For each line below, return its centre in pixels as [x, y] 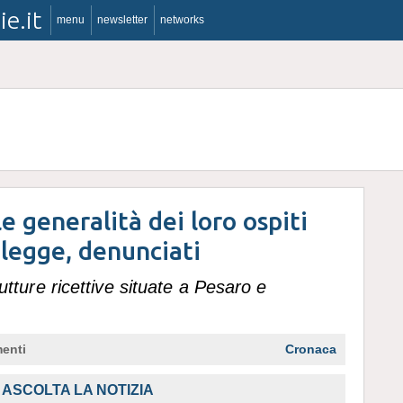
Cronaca [311, 349]
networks [182, 20]
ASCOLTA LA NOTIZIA [78, 390]
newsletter [122, 20]
